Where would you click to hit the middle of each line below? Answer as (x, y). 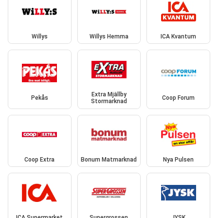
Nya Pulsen (179, 159)
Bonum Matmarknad (109, 159)
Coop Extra (40, 159)
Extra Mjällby (109, 95)
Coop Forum (179, 98)
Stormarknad (109, 101)
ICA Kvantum (179, 36)
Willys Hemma (109, 36)
